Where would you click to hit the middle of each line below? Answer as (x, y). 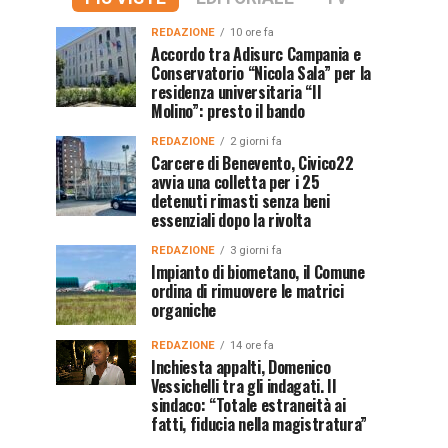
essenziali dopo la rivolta (231, 220)
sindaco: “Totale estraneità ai (248, 405)
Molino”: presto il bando (228, 111)
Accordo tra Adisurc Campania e (256, 54)
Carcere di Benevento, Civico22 (252, 163)
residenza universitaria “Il (236, 92)
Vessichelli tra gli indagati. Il (243, 386)
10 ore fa (252, 32)
